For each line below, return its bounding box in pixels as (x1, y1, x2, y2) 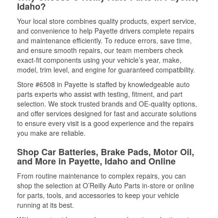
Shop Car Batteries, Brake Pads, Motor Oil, (17, 145, 194, 158)
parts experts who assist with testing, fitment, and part (17, 89, 182, 99)
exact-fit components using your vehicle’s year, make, (17, 55, 182, 65)
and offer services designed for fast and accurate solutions (17, 109, 197, 118)
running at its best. (17, 200, 74, 210)
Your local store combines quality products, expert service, (17, 16, 196, 26)
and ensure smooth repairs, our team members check (17, 45, 183, 55)
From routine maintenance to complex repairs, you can (17, 171, 186, 181)
